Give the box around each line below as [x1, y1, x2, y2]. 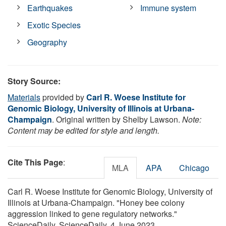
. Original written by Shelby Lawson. [52, 113, 182, 125]
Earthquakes [27, 2, 73, 14]
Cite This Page [8, 156, 63, 168]
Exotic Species [27, 19, 81, 31]
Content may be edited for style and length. [8, 124, 159, 136]
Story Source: [8, 75, 61, 87]
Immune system [140, 2, 197, 14]
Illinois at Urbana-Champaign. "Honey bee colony [8, 196, 185, 208]
